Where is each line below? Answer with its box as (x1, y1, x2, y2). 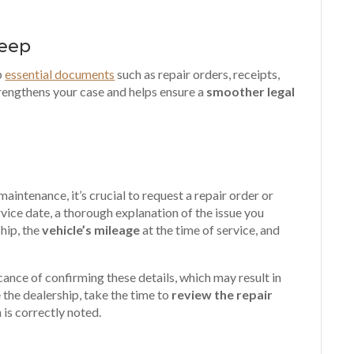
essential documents (5, 66, 115, 81)
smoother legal (206, 84, 296, 99)
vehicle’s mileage (42, 222, 141, 237)
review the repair (171, 287, 273, 302)
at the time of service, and (140, 222, 281, 237)
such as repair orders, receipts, (115, 66, 281, 81)
